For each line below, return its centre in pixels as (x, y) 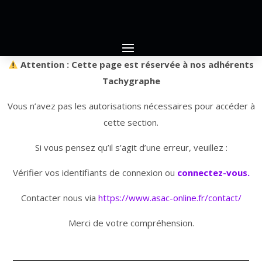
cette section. (131, 123)
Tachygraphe (131, 81)
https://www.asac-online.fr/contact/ (170, 198)
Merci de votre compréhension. (131, 223)
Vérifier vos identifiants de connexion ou (95, 173)
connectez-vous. (213, 173)
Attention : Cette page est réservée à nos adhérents (136, 65)
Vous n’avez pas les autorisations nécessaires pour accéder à (131, 106)
